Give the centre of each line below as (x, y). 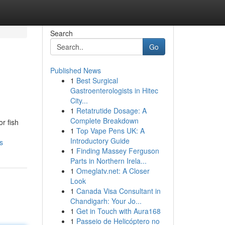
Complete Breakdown (104, 121)
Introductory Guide (100, 141)
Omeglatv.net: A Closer (113, 171)
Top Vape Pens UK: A (110, 131)
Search (61, 33)
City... (79, 100)
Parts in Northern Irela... (108, 161)
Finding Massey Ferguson (118, 151)
